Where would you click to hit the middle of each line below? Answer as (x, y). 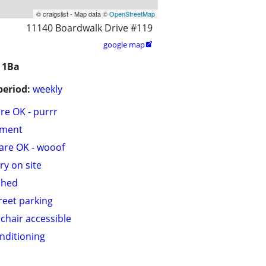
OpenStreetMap (132, 14)
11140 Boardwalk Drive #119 (89, 28)
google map (124, 45)
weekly (47, 89)
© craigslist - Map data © (73, 14)
